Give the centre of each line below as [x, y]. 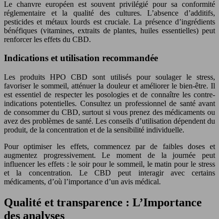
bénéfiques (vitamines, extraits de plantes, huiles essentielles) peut [109, 30]
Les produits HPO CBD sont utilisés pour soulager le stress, [109, 77]
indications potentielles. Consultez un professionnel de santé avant [109, 103]
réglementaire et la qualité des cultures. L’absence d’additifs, [109, 13]
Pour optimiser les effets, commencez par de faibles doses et [109, 146]
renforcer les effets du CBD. [47, 39]
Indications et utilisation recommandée [81, 58]
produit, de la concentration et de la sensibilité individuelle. [94, 130]
